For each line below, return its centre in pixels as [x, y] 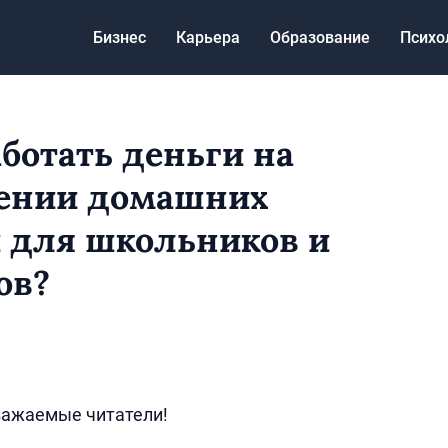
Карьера [208, 37]
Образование [320, 37]
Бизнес [119, 37]
